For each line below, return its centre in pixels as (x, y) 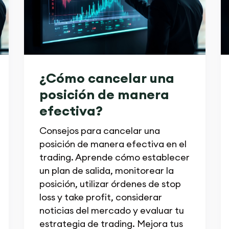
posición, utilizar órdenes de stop (110, 184)
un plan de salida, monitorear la (106, 170)
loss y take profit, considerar (100, 197)
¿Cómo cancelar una (107, 78)
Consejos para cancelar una (99, 130)
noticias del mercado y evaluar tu (111, 210)
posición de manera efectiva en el (113, 144)
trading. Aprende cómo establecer (114, 157)
